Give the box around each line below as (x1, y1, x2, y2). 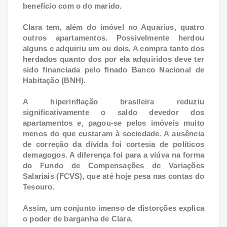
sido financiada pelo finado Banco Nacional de (23, 65, 204, 74)
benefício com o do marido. (23, 2, 122, 11)
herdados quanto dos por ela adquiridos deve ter (23, 55, 204, 64)
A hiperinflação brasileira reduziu (23, 97, 204, 106)
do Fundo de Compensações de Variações (23, 161, 204, 170)
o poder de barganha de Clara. (23, 214, 133, 223)
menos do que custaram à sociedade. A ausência (23, 129, 204, 138)
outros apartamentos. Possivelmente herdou (23, 33, 204, 43)
